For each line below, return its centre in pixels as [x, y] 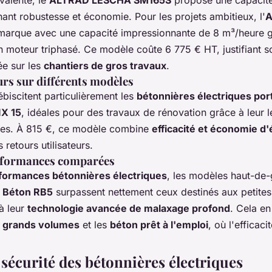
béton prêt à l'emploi [159, 224]
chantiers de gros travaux [105, 65]
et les [95, 224]
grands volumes [41, 224]
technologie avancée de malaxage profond [129, 208]
